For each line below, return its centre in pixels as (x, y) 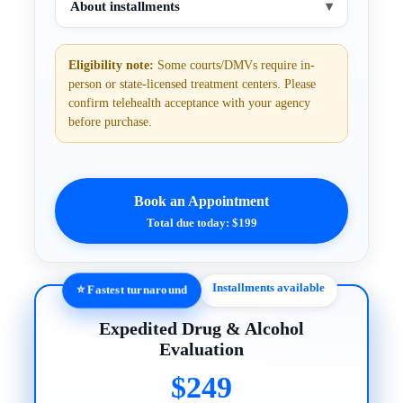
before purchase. (111, 122)
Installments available (269, 288)
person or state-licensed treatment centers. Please (193, 85)
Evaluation (201, 349)
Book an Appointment (201, 201)
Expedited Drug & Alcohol (201, 329)
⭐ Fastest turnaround (132, 290)
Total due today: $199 (201, 223)
